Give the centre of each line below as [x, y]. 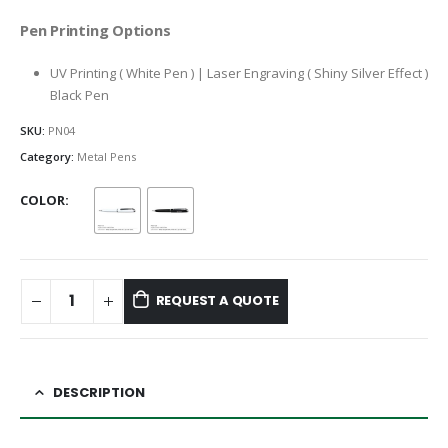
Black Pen [79, 94]
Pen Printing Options [95, 29]
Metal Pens [106, 157]
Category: [48, 157]
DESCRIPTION [99, 393]
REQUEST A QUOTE [217, 301]
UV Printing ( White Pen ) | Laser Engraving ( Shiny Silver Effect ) [238, 72]
